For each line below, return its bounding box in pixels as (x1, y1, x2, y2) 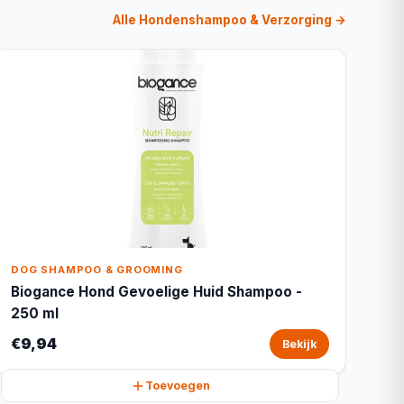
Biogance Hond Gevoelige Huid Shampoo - (11, 283, 303, 300)
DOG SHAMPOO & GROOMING (11, 263, 183, 276)
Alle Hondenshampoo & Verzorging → (113, 13, 346, 27)
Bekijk (281, 337, 317, 351)
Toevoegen (144, 379, 210, 392)
